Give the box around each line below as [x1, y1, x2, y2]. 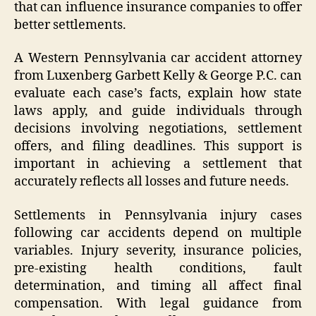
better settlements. [14, 16, 126, 33]
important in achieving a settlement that [14, 156, 302, 173]
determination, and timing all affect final [14, 277, 302, 294]
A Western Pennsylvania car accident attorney [14, 50, 302, 67]
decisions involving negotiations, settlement [14, 121, 302, 138]
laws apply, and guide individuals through [14, 103, 302, 120]
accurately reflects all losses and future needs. [14, 174, 289, 190]
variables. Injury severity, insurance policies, [14, 242, 302, 259]
